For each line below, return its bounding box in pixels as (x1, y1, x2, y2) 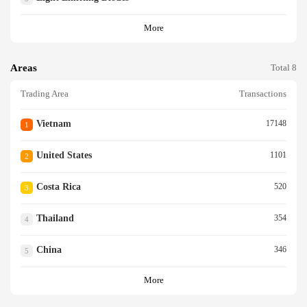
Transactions (239, 89, 286, 99)
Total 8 (271, 62, 297, 73)
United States (36, 150, 92, 161)
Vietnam (36, 119, 71, 130)
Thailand (36, 213, 74, 224)
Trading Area (21, 89, 69, 99)
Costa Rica (36, 182, 81, 193)
